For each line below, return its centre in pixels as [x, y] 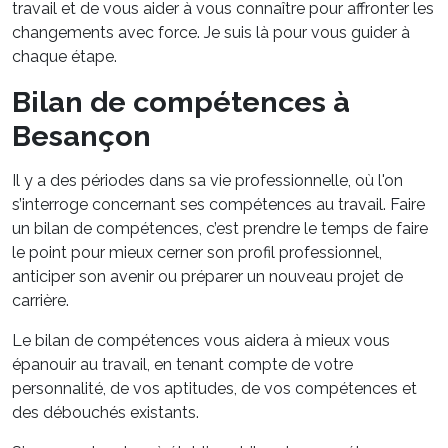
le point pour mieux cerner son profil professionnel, [197, 253]
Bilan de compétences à [181, 102]
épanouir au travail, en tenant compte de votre [182, 365]
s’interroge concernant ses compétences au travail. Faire [218, 205]
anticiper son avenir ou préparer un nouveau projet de [207, 277]
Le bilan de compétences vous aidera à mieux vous [201, 341]
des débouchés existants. [105, 413]
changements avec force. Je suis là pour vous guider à [211, 33]
